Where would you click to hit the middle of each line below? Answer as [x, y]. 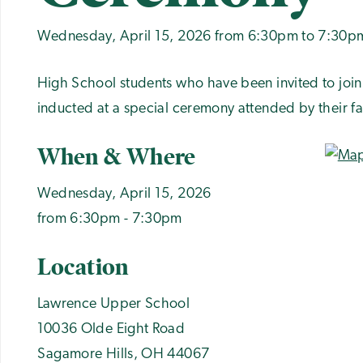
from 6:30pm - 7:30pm [109, 219]
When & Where [116, 156]
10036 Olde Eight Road [111, 329]
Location [83, 267]
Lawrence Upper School [113, 304]
